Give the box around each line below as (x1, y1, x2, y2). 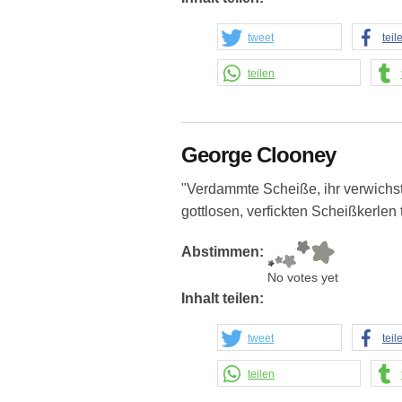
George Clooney (181, 143, 336, 168)
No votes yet (267, 271, 338, 285)
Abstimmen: (181, 244, 267, 260)
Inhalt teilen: (181, 291, 267, 307)
